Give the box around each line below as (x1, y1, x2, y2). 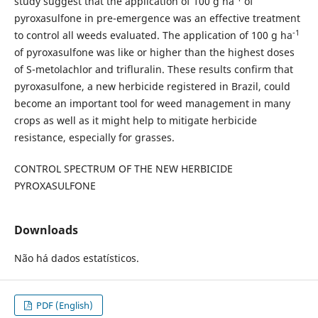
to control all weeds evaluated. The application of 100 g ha (13, 28, 292, 43)
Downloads (13, 222, 78, 238)
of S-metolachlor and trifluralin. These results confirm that (13, 62, 293, 77)
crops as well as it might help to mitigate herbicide (13, 114, 257, 128)
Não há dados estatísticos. (13, 251, 139, 265)
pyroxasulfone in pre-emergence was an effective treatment (13, 11, 300, 26)
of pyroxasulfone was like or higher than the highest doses (13, 45, 295, 60)
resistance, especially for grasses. (13, 131, 175, 145)
